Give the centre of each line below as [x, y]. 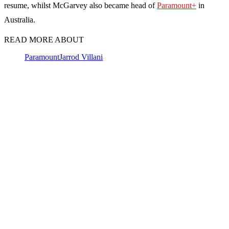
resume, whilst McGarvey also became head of [81, 6]
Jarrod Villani [81, 57]
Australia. [20, 20]
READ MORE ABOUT [44, 40]
